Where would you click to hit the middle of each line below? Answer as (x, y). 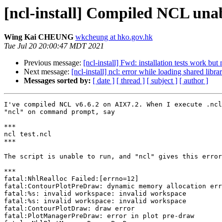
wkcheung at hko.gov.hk (114, 37)
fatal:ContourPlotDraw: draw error (69, 209)
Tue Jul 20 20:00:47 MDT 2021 (54, 46)
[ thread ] (131, 81)
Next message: (48, 72)
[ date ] (104, 81)
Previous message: (54, 63)
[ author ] (194, 81)
